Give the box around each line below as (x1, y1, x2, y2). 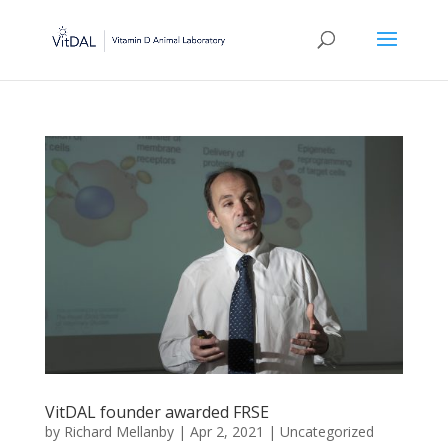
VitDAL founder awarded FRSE (44, 401, 269, 424)
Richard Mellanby (63, 422, 174, 442)
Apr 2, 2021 (189, 422, 264, 442)
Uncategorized (279, 422, 374, 442)
